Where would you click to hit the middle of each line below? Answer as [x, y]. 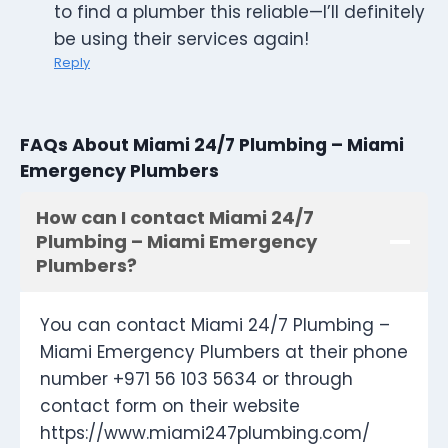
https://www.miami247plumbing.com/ [205, 433]
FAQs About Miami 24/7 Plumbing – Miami [212, 144]
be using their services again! [181, 39]
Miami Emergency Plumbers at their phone [224, 352]
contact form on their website [170, 406]
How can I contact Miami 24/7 [175, 218]
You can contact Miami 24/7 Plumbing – [215, 325]
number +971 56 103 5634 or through [196, 379]
